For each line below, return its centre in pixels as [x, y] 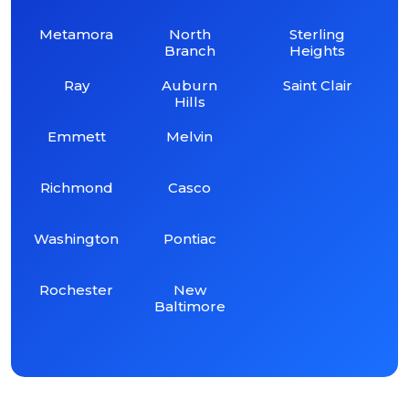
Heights [318, 50]
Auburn [190, 85]
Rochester [77, 289]
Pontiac [189, 238]
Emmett [76, 136]
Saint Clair [317, 85]
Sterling [318, 34]
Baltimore [189, 306]
